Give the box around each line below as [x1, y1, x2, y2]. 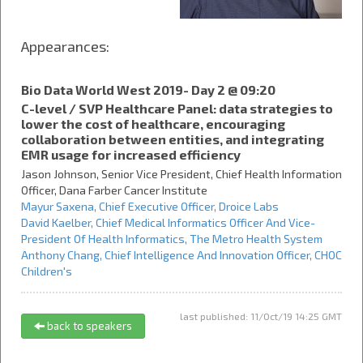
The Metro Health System [190, 232, 322, 246]
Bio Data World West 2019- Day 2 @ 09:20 [21, 82, 275, 97]
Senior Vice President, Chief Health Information [101, 167, 342, 181]
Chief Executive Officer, [99, 199, 219, 213]
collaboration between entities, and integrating [21, 131, 324, 147]
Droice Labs [219, 199, 279, 213]
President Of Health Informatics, [21, 232, 190, 246]
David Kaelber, [21, 216, 93, 229]
